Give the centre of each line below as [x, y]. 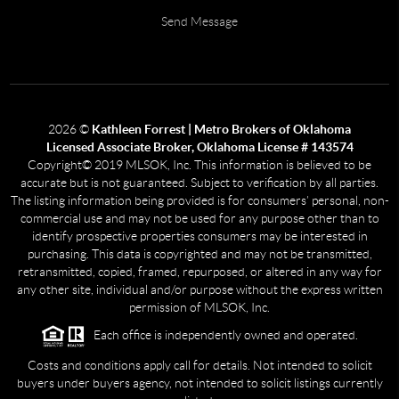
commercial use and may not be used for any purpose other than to [199, 219]
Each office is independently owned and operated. [222, 335]
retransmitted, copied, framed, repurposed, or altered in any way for [199, 272]
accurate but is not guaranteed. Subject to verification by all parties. [199, 183]
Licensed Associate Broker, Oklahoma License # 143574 [199, 147]
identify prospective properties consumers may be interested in [199, 236]
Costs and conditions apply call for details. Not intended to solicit [199, 365]
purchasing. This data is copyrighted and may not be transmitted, [199, 254]
